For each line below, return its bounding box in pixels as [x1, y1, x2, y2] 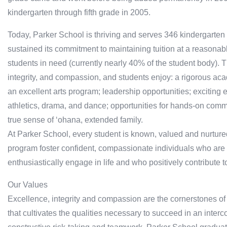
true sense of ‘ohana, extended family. [8, 116, 143, 124]
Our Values [8, 180, 48, 189]
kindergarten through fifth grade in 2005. [8, 8, 150, 17]
